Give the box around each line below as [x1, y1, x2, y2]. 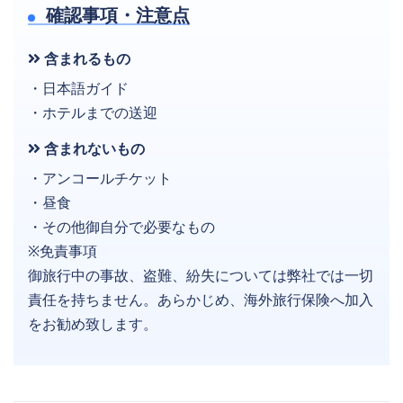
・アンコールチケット [28, 170, 172, 186]
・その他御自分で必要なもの [28, 219, 215, 235]
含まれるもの [40, 50, 130, 67]
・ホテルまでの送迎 [28, 104, 157, 121]
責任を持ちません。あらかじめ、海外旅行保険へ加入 [28, 291, 373, 308]
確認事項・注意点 [41, 4, 190, 25]
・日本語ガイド [28, 80, 129, 96]
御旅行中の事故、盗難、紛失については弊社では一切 [28, 267, 373, 283]
